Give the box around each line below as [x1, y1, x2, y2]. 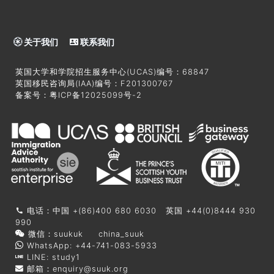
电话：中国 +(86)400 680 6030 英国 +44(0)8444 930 [24, 206, 256, 215]
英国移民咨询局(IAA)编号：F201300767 [15, 78, 173, 88]
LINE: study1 [24, 252, 80, 262]
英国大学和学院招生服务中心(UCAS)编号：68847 [15, 67, 209, 76]
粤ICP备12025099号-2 [50, 90, 142, 100]
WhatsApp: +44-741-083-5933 [24, 240, 157, 250]
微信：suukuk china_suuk [25, 229, 144, 239]
